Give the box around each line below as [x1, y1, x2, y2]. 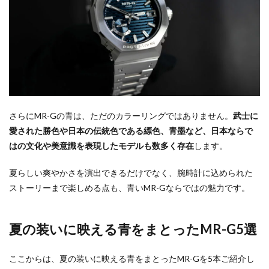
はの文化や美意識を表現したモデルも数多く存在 [9, 141, 194, 151]
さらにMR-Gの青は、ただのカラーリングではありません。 [9, 110, 233, 121]
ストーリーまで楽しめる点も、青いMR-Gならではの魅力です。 [9, 183, 250, 193]
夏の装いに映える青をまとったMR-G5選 [9, 221, 257, 238]
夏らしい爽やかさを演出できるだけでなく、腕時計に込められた [9, 168, 253, 178]
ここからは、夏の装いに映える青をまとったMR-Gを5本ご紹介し [9, 253, 255, 264]
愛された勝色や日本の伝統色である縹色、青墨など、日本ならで [9, 125, 253, 136]
